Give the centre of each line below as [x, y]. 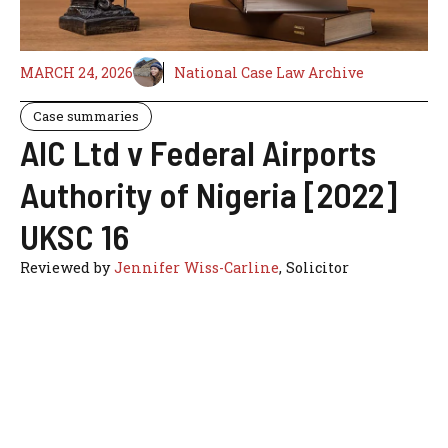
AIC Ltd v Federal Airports [198, 152]
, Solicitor [314, 268]
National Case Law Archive [269, 72]
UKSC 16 [74, 236]
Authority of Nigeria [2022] [208, 194]
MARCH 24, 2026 [76, 72]
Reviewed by [67, 268]
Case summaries [86, 116]
